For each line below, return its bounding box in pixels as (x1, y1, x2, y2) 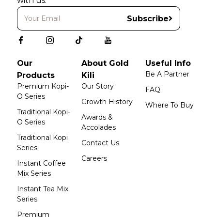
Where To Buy (145, 101, 194, 109)
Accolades (81, 123, 116, 132)
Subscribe (126, 14, 169, 23)
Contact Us (81, 139, 119, 147)
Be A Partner (145, 70, 190, 78)
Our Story (81, 82, 114, 91)
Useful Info (145, 59, 191, 68)
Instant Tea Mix (17, 185, 68, 193)
